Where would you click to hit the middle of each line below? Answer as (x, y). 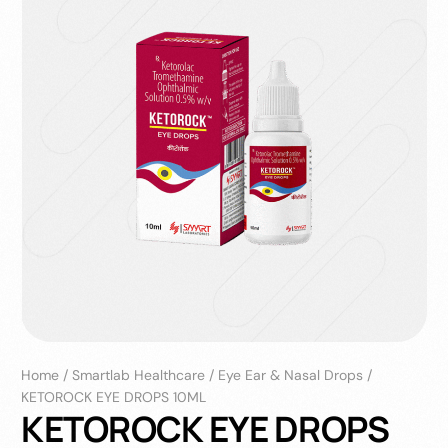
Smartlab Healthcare (139, 374)
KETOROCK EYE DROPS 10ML (114, 396)
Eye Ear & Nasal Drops (291, 374)
